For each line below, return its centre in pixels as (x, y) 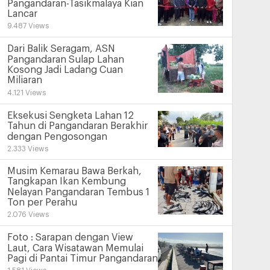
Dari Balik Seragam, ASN (61, 49)
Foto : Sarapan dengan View (70, 238)
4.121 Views (26, 93)
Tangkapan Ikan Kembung (66, 182)
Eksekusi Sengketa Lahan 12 (70, 116)
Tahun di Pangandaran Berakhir (77, 126)
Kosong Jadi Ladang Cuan (65, 70)
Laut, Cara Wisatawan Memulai (75, 248)
